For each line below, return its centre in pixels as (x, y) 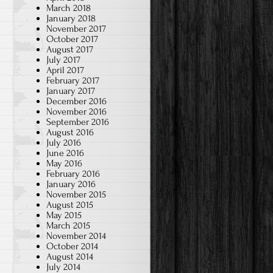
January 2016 (71, 184)
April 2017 (65, 70)
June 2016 (65, 153)
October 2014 (72, 246)
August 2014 (70, 257)
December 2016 (76, 101)
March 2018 (69, 8)
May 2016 (64, 163)
